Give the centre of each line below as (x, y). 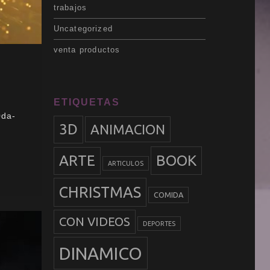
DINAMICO (100, 253)
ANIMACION (127, 130)
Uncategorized (83, 28)
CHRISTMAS (100, 193)
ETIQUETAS (86, 102)
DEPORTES (159, 224)
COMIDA (168, 195)
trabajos (70, 7)
